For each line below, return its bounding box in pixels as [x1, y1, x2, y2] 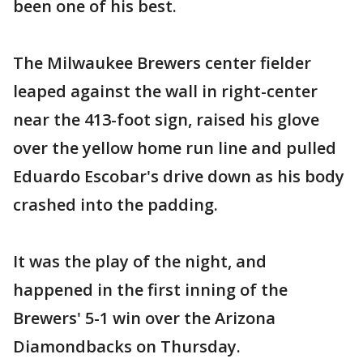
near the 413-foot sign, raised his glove [13, 109, 319, 130]
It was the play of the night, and [13, 250, 267, 272]
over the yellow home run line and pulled [13, 137, 336, 159]
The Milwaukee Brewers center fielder [13, 52, 311, 74]
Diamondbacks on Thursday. [13, 335, 241, 357]
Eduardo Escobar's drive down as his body [13, 165, 344, 187]
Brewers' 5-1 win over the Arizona [13, 307, 275, 329]
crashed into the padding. [13, 194, 218, 216]
